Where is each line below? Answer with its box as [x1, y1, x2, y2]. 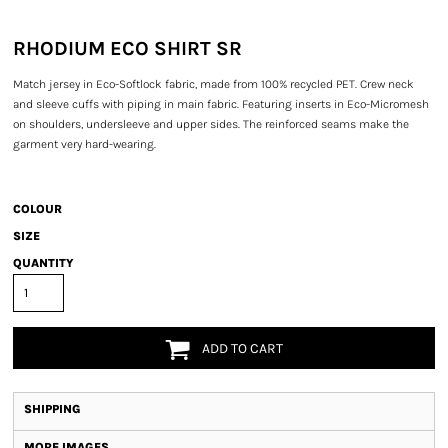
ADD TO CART [202, 340, 284, 358]
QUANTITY [13, 256, 74, 270]
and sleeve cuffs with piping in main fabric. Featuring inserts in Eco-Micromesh [13, 97, 429, 111]
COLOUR [13, 202, 62, 216]
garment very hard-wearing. [13, 137, 156, 151]
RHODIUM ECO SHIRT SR [13, 37, 242, 60]
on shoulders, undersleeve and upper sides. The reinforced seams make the [13, 117, 409, 131]
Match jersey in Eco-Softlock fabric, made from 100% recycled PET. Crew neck [13, 77, 414, 91]
